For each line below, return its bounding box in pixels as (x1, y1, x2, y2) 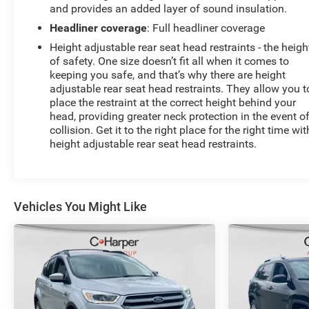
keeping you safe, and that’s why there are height (50, 68, 286, 82)
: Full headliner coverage (147, 21, 266, 35)
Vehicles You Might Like (14, 199, 147, 215)
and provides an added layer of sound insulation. (50, 2, 288, 16)
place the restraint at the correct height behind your (50, 96, 297, 110)
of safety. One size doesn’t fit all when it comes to (50, 54, 290, 68)
